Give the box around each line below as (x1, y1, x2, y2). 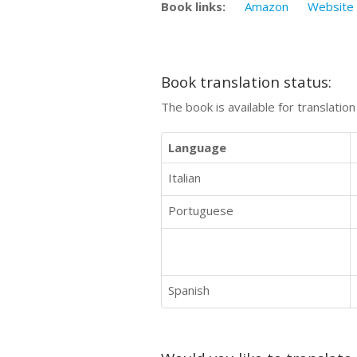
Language (168, 139, 226, 155)
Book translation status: (161, 72, 331, 92)
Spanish (168, 281, 210, 298)
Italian (168, 169, 201, 186)
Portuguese (168, 202, 233, 218)
